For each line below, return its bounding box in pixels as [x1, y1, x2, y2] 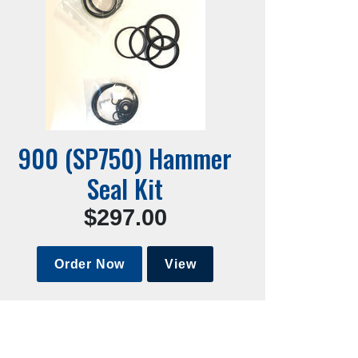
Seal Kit [87, 169, 164, 208]
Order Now [54, 257, 125, 271]
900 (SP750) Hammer [18, 139, 233, 177]
